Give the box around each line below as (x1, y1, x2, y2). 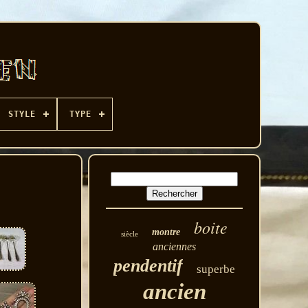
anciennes (153, 241, 197, 252)
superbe (197, 263, 236, 276)
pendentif (113, 256, 184, 276)
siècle (121, 230, 139, 238)
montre (152, 227, 181, 237)
